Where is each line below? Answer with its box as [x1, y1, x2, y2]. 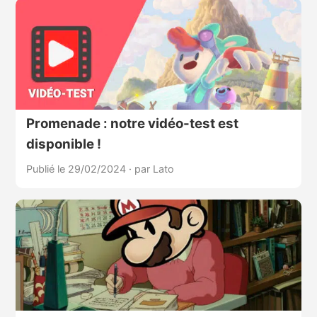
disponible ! [25, 135, 101, 152]
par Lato [134, 162, 174, 175]
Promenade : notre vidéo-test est [25, 115, 238, 132]
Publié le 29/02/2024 [25, 162, 129, 175]
